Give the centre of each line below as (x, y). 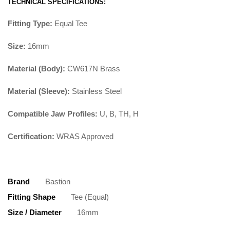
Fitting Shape (32, 197)
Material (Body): (36, 69)
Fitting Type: (30, 24)
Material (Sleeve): (39, 91)
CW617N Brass (93, 69)
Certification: (31, 137)
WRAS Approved (84, 137)
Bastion (58, 182)
